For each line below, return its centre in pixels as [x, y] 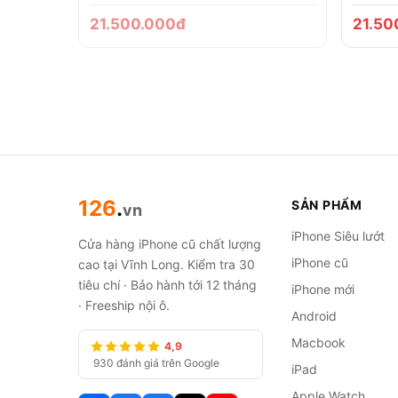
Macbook [318, 342]
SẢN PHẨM [327, 205]
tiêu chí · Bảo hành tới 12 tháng [167, 285]
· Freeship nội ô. [124, 305]
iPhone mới [323, 289]
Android [314, 316]
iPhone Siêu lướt [338, 236]
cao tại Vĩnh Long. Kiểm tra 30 [167, 264]
